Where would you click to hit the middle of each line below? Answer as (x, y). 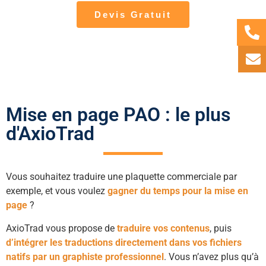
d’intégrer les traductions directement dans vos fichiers (124, 242)
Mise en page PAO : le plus (118, 115)
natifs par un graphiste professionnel (85, 256)
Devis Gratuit (133, 15)
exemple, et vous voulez (57, 191)
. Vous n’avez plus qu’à (211, 256)
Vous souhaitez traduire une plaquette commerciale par (121, 177)
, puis (221, 228)
